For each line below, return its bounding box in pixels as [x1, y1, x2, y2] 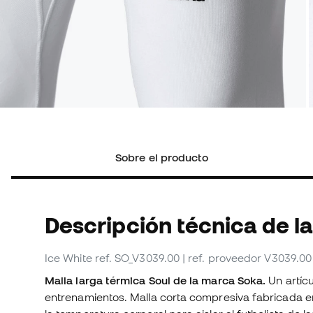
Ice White [45, 252, 92, 265]
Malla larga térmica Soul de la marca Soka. [45, 274, 266, 287]
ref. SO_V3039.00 [94, 252, 180, 265]
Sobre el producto [115, 151, 209, 164]
